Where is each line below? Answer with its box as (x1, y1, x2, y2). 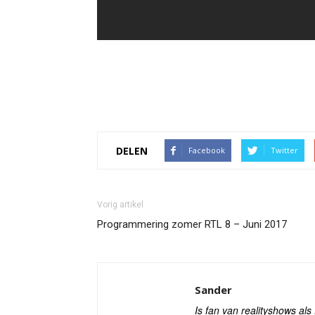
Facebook (188, 145, 225, 155)
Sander (195, 283, 232, 297)
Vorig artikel (97, 200, 143, 210)
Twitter (271, 145, 298, 155)
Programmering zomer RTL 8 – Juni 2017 (97, 218, 287, 231)
